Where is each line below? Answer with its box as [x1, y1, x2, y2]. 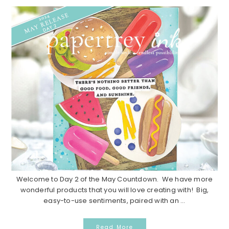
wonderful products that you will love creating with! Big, [20, 185, 209, 195]
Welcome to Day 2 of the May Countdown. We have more [16, 174, 213, 184]
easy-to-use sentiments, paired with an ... [43, 195, 186, 205]
